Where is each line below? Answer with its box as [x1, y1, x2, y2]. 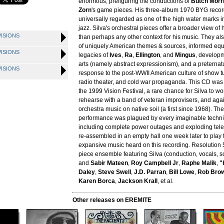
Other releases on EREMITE [72, 196, 151, 203]
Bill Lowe [169, 168, 194, 175]
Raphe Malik [181, 159, 216, 166]
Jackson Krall [118, 177, 157, 184]
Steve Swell [98, 168, 131, 175]
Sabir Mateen [90, 159, 128, 166]
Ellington [135, 51, 160, 58]
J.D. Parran [134, 168, 166, 175]
